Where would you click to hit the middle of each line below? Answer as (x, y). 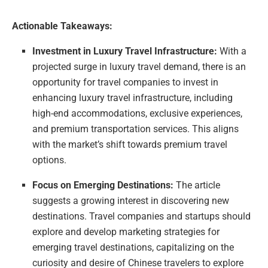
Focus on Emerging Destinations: (103, 185)
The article (197, 185)
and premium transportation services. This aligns (136, 129)
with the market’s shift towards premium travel (130, 144)
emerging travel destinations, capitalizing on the (133, 247)
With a (232, 51)
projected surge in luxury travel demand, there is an (139, 66)
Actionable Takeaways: (62, 26)
